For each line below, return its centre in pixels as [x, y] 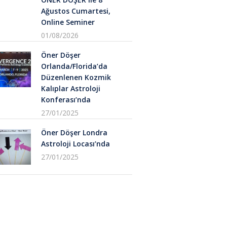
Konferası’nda [66, 99]
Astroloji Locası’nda [75, 143]
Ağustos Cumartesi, [76, 11]
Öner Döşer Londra [74, 132]
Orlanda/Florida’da [74, 66]
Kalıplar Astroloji [71, 88]
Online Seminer [68, 22]
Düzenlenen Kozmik [76, 77]
